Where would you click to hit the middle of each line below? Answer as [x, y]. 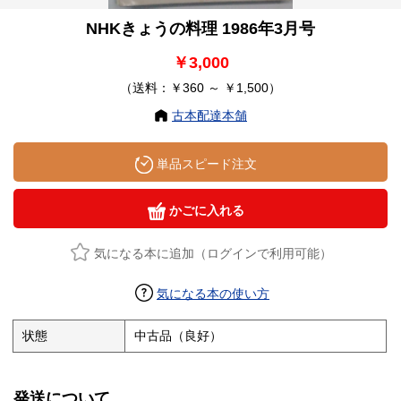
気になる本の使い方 [213, 294]
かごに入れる [205, 211]
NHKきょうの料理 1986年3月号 [200, 29]
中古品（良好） [179, 336]
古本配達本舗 [209, 116]
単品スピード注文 [205, 164]
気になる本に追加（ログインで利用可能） [213, 254]
